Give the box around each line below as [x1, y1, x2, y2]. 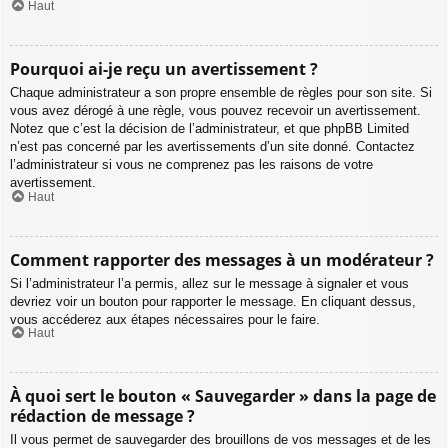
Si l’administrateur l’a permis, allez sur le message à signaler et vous [10, 275, 409, 291]
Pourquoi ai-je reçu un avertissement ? [10, 58, 318, 81]
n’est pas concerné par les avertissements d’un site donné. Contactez [10, 139, 415, 155]
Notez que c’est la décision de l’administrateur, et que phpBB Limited [10, 121, 409, 137]
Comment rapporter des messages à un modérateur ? [10, 248, 434, 271]
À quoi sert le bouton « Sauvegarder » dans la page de [10, 385, 436, 408]
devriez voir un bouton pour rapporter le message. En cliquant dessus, [10, 293, 416, 309]
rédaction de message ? [10, 405, 195, 428]
